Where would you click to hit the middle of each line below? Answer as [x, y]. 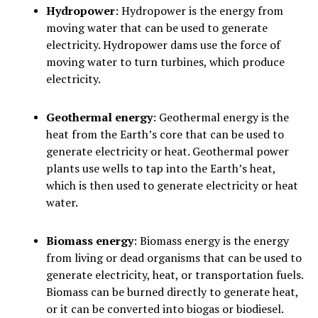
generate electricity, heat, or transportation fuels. [175, 275]
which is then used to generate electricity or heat [172, 186]
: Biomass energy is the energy [211, 241]
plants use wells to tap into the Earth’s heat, [161, 169]
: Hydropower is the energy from [199, 11]
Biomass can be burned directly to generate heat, [172, 292]
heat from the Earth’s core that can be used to [165, 135]
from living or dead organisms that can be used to [174, 258]
